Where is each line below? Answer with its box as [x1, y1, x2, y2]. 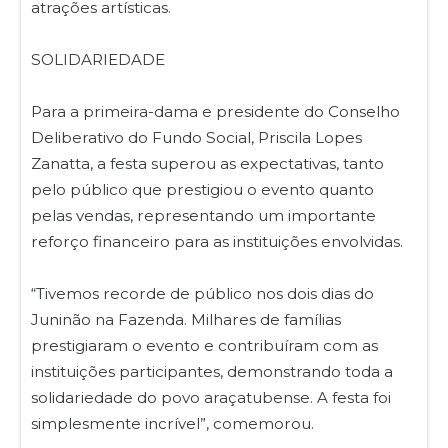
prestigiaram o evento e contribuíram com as [31, 335, 378, 355]
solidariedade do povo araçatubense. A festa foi [31, 387, 391, 407]
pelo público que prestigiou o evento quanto [31, 179, 374, 199]
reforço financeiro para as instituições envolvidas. [31, 231, 407, 251]
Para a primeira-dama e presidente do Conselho [31, 101, 400, 121]
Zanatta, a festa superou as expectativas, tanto [31, 153, 384, 173]
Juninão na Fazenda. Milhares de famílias [31, 309, 341, 329]
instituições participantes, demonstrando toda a [31, 361, 393, 381]
